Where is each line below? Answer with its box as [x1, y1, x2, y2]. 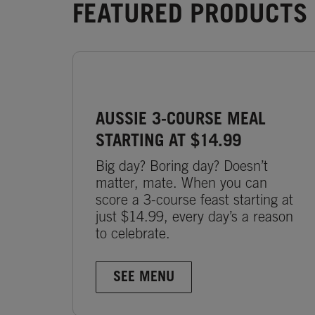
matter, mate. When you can [96, 177, 268, 192]
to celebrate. [96, 228, 171, 243]
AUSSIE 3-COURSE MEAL [96, 112, 266, 129]
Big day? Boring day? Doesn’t [96, 160, 269, 175]
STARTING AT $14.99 [96, 134, 242, 151]
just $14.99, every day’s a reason [96, 211, 294, 226]
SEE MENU [113, 271, 175, 285]
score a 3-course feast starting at [96, 194, 294, 209]
